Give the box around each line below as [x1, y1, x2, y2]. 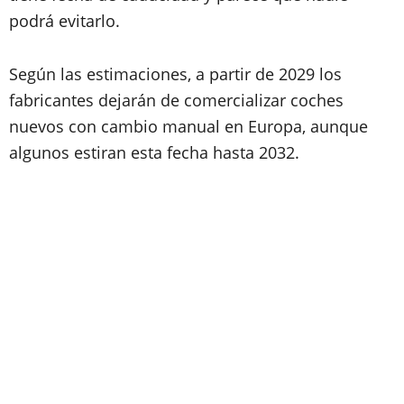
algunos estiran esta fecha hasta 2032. [9, 142, 299, 163]
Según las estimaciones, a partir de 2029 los [9, 63, 342, 85]
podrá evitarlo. [9, 10, 124, 32]
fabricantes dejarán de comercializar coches [9, 89, 344, 111]
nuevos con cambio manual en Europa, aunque [9, 115, 368, 137]
